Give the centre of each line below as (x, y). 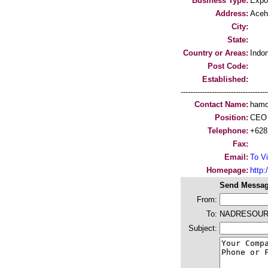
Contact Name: (221, 104)
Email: (236, 157)
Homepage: (227, 170)
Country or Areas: (216, 53)
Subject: (203, 228)
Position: (232, 118)
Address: (232, 13)
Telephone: (228, 131)
